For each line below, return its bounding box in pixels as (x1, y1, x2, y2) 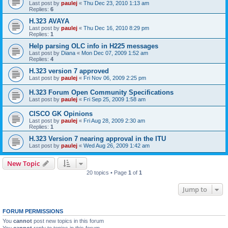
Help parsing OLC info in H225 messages (29, 42, 158, 50)
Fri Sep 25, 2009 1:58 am (83, 96, 146, 103)
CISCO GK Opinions (29, 110, 93, 118)
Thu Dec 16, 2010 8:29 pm (83, 25, 149, 32)
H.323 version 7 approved (29, 67, 109, 75)
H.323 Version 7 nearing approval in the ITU (29, 135, 166, 143)
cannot (13, 218, 32, 224)
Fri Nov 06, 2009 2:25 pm (83, 75, 146, 81)
